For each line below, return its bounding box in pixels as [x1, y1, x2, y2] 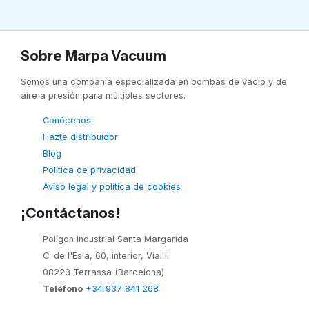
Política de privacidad [43, 164, 136, 175]
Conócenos [43, 114, 91, 126]
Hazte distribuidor [43, 131, 118, 142]
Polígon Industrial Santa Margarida [43, 233, 188, 244]
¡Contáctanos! [21, 204, 120, 221]
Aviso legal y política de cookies [43, 181, 181, 192]
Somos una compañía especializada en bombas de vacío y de [21, 76, 287, 87]
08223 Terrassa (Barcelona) [43, 266, 164, 277]
